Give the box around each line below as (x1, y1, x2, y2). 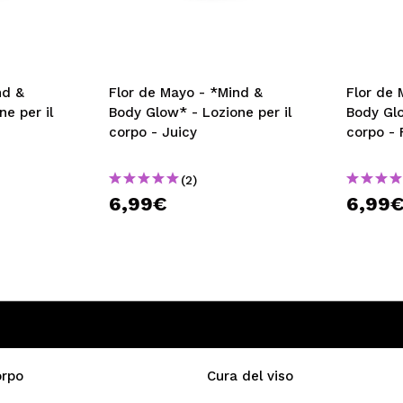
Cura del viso (207, 368, 293, 384)
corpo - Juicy (108, 124, 197, 140)
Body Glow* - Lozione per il (108, 104, 291, 121)
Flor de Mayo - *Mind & (108, 85, 263, 101)
